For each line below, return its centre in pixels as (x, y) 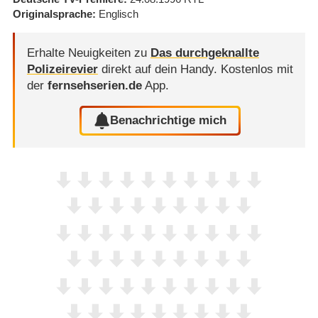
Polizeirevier (62, 69)
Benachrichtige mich (169, 121)
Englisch (118, 14)
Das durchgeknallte (204, 53)
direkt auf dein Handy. (159, 69)
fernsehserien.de (94, 85)
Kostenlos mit (257, 69)
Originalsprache (52, 14)
